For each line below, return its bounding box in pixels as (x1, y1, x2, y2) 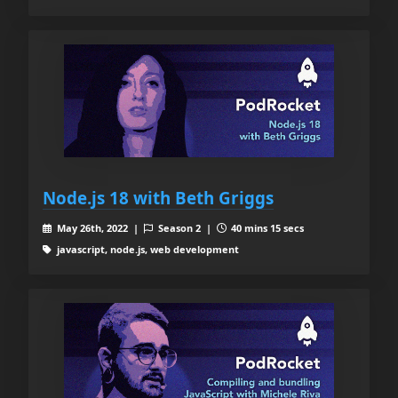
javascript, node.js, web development (53, 242, 239, 256)
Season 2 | (155, 220, 217, 235)
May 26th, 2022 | (53, 220, 144, 235)
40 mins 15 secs (228, 220, 305, 235)
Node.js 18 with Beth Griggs (43, 186, 274, 209)
